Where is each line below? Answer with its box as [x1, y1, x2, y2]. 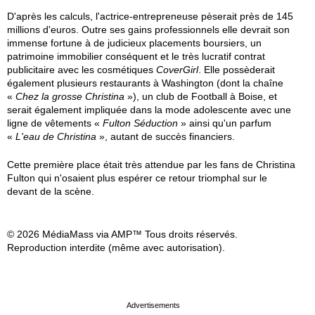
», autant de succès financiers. [96, 131, 235, 142]
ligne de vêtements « [7, 117, 103, 129]
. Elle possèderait [198, 64, 275, 75]
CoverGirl [156, 64, 198, 75]
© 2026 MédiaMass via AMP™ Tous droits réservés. [7, 229, 238, 240]
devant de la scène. [7, 186, 94, 197]
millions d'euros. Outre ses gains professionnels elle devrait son [7, 24, 290, 35]
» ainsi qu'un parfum [178, 117, 271, 129]
